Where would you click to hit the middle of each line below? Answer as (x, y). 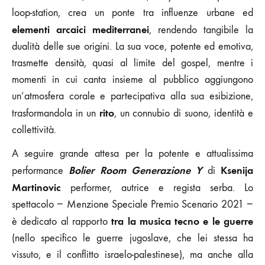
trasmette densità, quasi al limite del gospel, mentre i (132, 63)
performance (41, 170)
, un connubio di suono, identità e (184, 113)
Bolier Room (97, 170)
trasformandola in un (56, 113)
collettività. (34, 130)
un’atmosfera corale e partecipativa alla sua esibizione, (132, 96)
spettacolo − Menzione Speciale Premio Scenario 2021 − (132, 204)
